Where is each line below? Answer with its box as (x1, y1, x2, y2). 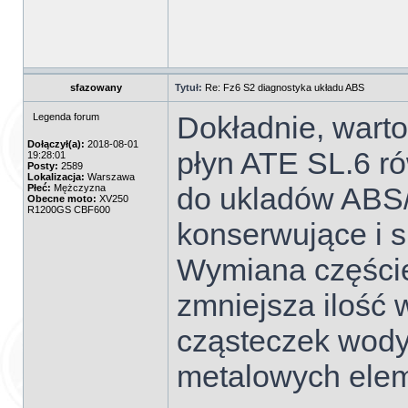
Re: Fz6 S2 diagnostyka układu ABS (205, 82, 364, 93)
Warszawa (85, 171, 135, 182)
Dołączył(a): (27, 138, 85, 149)
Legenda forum (33, 111, 99, 122)
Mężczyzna (51, 182, 106, 193)
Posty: (27, 160, 58, 171)
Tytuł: (175, 82, 202, 93)
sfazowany (69, 82, 122, 93)
